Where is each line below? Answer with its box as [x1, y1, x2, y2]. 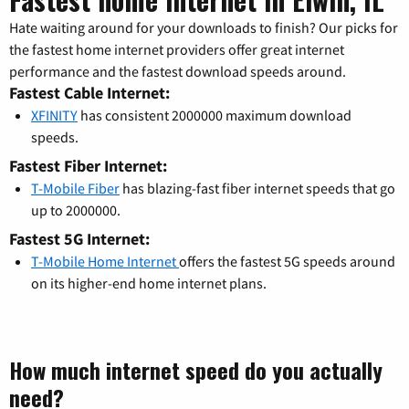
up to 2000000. [31, 201, 121, 220]
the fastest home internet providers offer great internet [9, 40, 344, 59]
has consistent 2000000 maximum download [78, 106, 351, 125]
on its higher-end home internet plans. [31, 274, 267, 293]
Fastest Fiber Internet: [9, 155, 167, 177]
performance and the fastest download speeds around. [9, 62, 346, 81]
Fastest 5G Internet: [9, 228, 150, 250]
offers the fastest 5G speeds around [179, 252, 395, 271]
